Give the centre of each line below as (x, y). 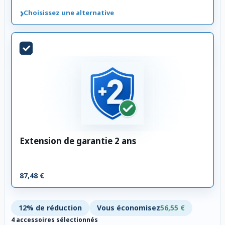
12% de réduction (50, 207)
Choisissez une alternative (69, 12)
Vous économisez (129, 207)
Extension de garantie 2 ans (78, 141)
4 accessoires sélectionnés (54, 219)
